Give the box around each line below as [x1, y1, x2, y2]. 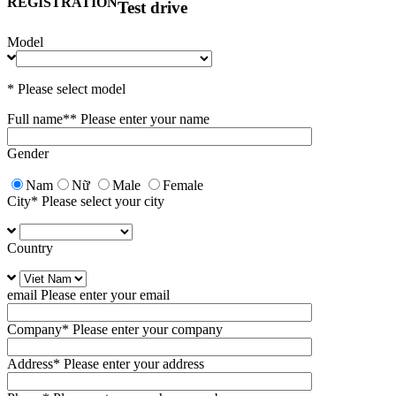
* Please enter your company [62, 322, 223, 338]
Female [163, 178, 203, 194]
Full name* [7, 111, 70, 127]
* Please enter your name [70, 111, 209, 127]
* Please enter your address [53, 356, 204, 372]
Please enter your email [37, 287, 170, 303]
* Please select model [7, 81, 126, 97]
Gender [7, 146, 49, 162]
